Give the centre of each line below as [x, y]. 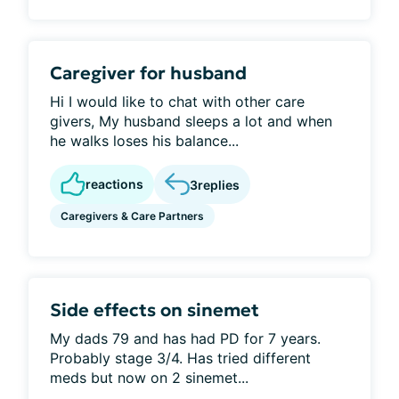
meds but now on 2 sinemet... [149, 378]
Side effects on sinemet [155, 310]
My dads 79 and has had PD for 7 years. [185, 338]
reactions [114, 184]
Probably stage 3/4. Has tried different [180, 358]
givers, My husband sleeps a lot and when [191, 121]
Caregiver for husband [148, 73]
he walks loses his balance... [144, 141]
